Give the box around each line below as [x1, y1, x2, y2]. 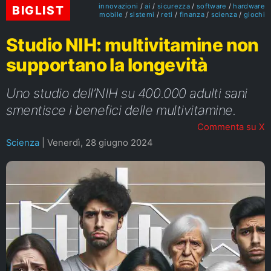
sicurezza [157, 2, 190, 10]
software [196, 2, 227, 10]
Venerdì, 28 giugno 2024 [45, 137, 153, 148]
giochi [244, 10, 265, 19]
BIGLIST [12, 3, 65, 18]
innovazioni [98, 2, 139, 10]
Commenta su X [197, 121, 265, 132]
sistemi [129, 10, 155, 19]
